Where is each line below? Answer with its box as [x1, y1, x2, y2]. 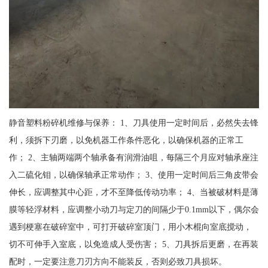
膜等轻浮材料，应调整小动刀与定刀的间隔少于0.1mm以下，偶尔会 [8, 205, 259, 215]
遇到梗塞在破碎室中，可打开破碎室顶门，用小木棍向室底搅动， [8, 222, 252, 232]
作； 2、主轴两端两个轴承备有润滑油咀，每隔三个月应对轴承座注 [8, 153, 258, 163]
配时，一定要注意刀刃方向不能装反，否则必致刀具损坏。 [8, 257, 227, 267]
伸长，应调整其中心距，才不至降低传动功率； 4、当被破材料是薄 [8, 187, 258, 197]
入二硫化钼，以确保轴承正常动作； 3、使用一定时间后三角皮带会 [8, 170, 258, 180]
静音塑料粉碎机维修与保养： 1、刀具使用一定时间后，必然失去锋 [8, 118, 258, 128]
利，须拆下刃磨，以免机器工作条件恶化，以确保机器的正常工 [8, 135, 243, 145]
